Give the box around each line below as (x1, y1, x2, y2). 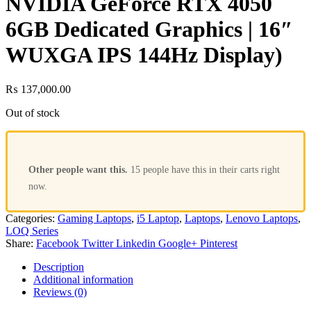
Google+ (158, 237, 197, 249)
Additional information (33, 273, 133, 285)
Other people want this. (28, 164, 128, 175)
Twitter (82, 237, 113, 249)
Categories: (6, 212, 58, 224)
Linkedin (116, 237, 155, 249)
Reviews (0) (33, 285, 87, 298)
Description (33, 260, 84, 273)
